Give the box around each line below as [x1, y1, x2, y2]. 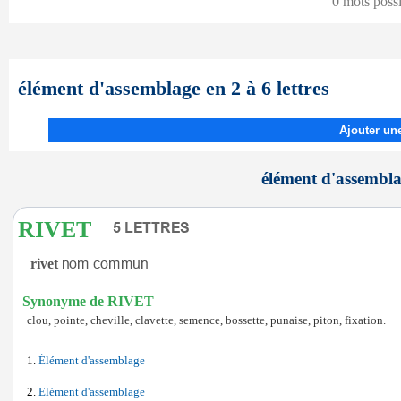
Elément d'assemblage [38, 386, 145, 398]
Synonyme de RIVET [22, 294, 154, 309]
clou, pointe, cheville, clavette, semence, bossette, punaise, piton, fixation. [27, 314, 386, 327]
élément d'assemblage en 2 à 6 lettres [18, 77, 329, 99]
